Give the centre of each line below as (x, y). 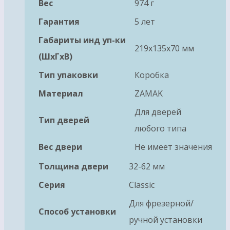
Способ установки (77, 212)
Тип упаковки (68, 75)
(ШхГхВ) (55, 57)
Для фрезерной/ (161, 204)
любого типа (160, 129)
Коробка (152, 75)
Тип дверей (64, 120)
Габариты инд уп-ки (82, 40)
